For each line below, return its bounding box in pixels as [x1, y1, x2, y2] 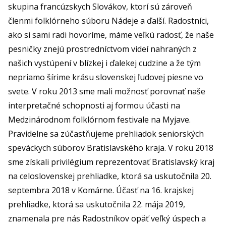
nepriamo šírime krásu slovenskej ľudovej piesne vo [8, 71, 203, 83]
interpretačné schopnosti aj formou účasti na [8, 99, 180, 111]
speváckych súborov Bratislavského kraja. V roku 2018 [8, 142, 213, 153]
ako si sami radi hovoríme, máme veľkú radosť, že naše [8, 29, 214, 40]
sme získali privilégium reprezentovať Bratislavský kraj [8, 156, 214, 167]
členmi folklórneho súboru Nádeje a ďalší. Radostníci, [8, 15, 209, 26]
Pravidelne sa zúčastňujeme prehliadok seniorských [8, 128, 204, 139]
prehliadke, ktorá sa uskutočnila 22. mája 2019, [8, 198, 185, 210]
